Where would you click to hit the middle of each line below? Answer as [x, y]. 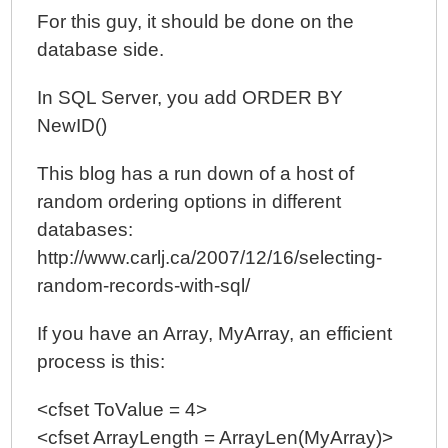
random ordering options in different [189, 201]
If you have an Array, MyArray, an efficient [215, 333]
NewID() [72, 125]
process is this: [101, 361]
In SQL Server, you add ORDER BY [190, 97]
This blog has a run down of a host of [196, 173]
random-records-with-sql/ [144, 285]
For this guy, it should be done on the [196, 21]
